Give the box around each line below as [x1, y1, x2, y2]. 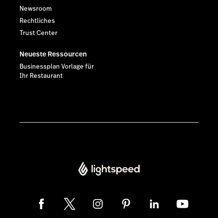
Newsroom [19, 4, 52, 14]
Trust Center [19, 29, 57, 38]
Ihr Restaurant [19, 72, 63, 81]
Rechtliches [19, 17, 55, 26]
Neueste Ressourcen [19, 49, 87, 59]
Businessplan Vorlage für [19, 62, 94, 72]
